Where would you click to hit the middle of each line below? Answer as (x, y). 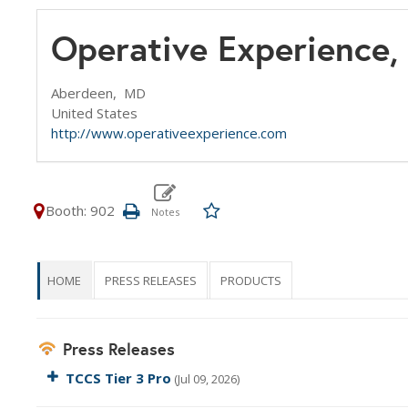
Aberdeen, (87, 93)
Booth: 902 (80, 210)
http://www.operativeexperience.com (169, 133)
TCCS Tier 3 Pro (119, 378)
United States (94, 113)
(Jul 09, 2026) (206, 379)
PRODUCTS (251, 280)
